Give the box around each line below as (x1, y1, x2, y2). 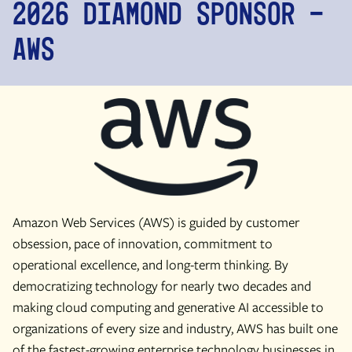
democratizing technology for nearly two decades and (13, 277, 311, 295)
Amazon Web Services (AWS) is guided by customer (13, 213, 299, 232)
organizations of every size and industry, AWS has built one (13, 319, 338, 338)
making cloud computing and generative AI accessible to (13, 298, 324, 317)
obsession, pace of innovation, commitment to (13, 234, 273, 253)
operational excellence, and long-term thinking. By (13, 255, 288, 274)
